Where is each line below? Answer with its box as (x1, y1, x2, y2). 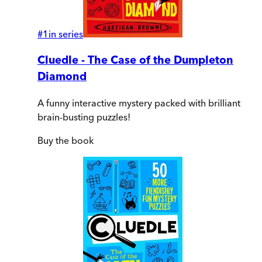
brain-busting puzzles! (37, 111, 130, 123)
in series (49, 28, 83, 40)
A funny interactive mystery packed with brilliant (37, 96, 240, 109)
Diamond (37, 70, 87, 84)
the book (53, 134, 94, 146)
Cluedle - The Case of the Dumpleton (37, 53, 233, 67)
